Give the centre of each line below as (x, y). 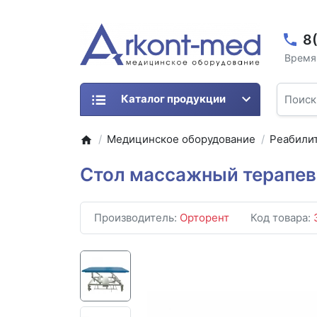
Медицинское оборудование (181, 139)
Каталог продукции (173, 99)
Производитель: (137, 218)
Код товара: (282, 218)
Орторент (204, 218)
